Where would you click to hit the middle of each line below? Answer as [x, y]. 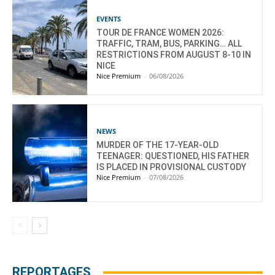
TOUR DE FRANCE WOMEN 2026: [161, 32]
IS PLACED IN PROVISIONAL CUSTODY [172, 167]
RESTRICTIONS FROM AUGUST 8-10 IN [174, 54]
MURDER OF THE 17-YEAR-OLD [158, 145]
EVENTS [109, 18]
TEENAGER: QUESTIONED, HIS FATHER [173, 156]
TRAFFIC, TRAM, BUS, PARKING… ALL [169, 43]
